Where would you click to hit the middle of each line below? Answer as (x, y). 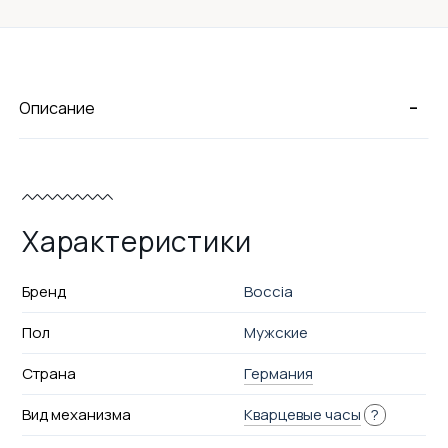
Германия (279, 373)
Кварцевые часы (303, 414)
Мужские (276, 332)
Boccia (269, 291)
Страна (48, 373)
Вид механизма (76, 414)
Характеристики (136, 240)
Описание (57, 107)
